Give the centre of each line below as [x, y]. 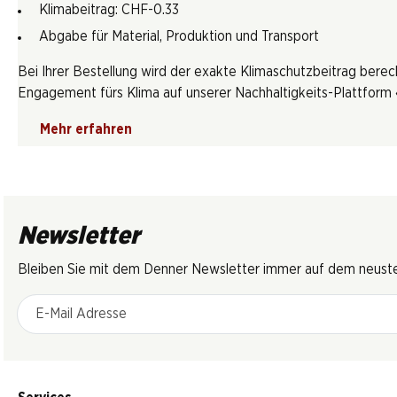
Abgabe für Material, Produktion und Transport [179, 36]
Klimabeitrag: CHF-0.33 [109, 10]
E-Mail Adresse [62, 304]
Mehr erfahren [86, 129]
